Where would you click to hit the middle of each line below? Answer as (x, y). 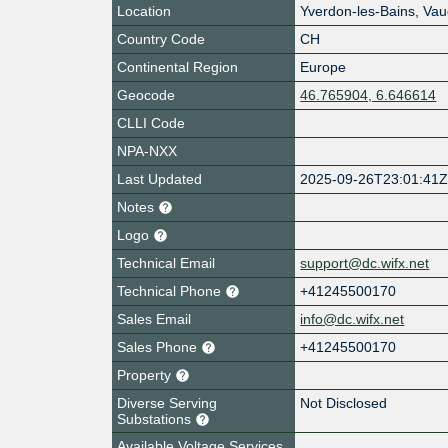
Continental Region (177, 66)
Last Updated (159, 178)
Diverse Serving (167, 402)
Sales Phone (159, 346)
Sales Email (154, 318)
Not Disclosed (344, 402)
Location (144, 10)
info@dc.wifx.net (352, 318)
